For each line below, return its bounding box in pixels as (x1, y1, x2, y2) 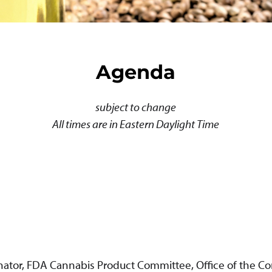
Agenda (96, 60, 176, 84)
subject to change (95, 100, 177, 115)
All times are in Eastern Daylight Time (52, 117, 220, 132)
